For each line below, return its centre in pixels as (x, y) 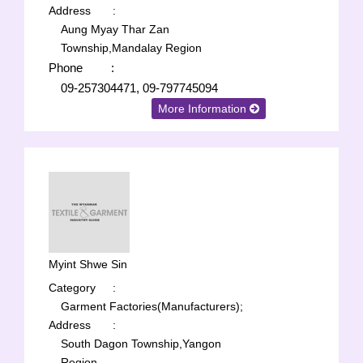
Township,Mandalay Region (131, 48)
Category (72, 288)
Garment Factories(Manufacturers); (152, 306)
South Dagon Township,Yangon (141, 344)
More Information (204, 109)
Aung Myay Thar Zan (115, 29)
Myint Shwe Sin (88, 264)
